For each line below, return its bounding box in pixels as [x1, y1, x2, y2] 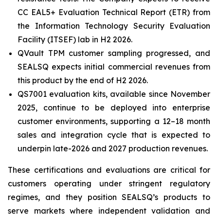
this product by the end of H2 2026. [18, 75, 148, 85]
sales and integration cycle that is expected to [18, 130, 210, 140]
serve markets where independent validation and [8, 206, 210, 216]
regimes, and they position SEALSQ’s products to [8, 192, 210, 202]
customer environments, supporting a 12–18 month [18, 116, 210, 126]
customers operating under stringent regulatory [8, 179, 210, 188]
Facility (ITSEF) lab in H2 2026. [18, 35, 132, 44]
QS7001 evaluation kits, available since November [18, 89, 210, 99]
